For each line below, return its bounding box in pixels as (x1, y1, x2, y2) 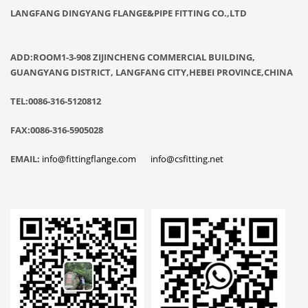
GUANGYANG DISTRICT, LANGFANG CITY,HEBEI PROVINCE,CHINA (10, 65, 293, 78)
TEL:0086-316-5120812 (10, 94, 181, 107)
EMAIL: (10, 152, 40, 165)
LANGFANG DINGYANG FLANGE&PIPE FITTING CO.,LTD (10, 6, 292, 19)
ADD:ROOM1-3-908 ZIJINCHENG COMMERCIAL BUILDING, (10, 50, 255, 63)
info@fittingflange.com (42, 152, 136, 165)
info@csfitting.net (151, 152, 223, 165)
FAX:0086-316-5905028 (10, 123, 103, 136)
